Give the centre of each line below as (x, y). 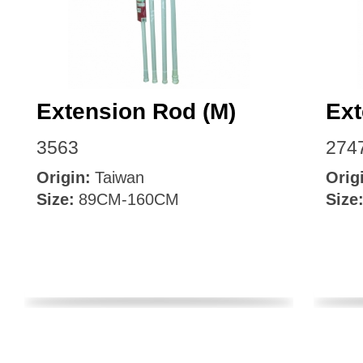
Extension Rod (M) (136, 111)
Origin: (64, 177)
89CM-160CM (129, 199)
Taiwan (120, 177)
